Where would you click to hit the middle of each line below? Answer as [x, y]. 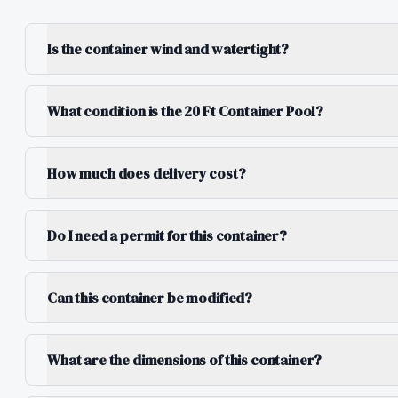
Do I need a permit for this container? [167, 235]
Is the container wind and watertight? [168, 49]
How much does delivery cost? [147, 173]
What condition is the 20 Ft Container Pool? [186, 111]
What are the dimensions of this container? [185, 360]
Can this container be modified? [150, 298]
